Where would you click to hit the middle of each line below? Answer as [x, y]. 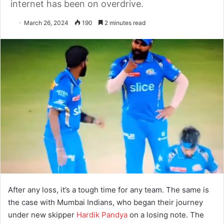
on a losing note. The [166, 214]
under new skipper [42, 214]
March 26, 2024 [46, 23]
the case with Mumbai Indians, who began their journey [105, 202]
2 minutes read [124, 23]
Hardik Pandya [102, 214]
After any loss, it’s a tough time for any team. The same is [108, 189]
